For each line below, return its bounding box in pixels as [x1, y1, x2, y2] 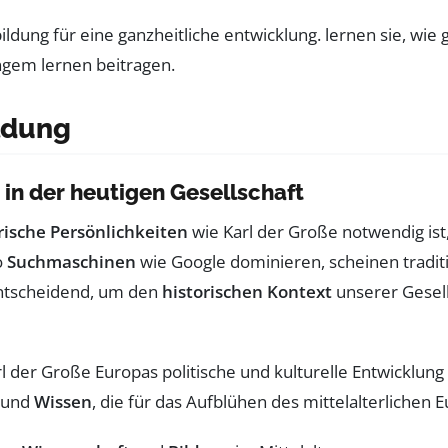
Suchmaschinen [7, 249, 136, 273]
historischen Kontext [162, 279, 332, 303]
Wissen [34, 389, 92, 413]
